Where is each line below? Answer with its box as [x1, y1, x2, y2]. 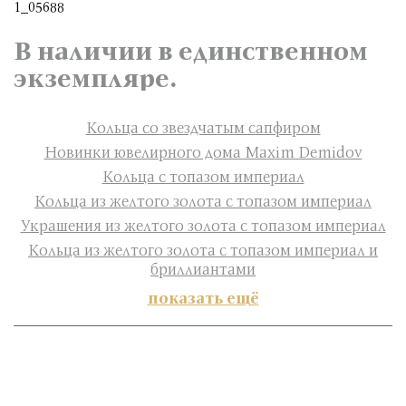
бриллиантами [150, 258, 256, 279]
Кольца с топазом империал [101, 166, 304, 187]
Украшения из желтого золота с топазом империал [20, 215, 386, 236]
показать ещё [147, 287, 259, 308]
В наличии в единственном [14, 33, 368, 67]
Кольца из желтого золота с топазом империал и [28, 239, 378, 260]
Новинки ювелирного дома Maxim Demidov [43, 141, 362, 162]
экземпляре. [14, 60, 178, 94]
